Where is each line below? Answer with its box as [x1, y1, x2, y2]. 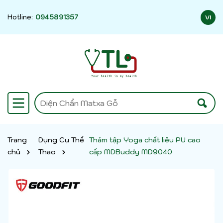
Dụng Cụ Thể [38, 135, 85, 144]
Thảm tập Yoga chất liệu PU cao [89, 135, 201, 144]
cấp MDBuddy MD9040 [89, 147, 173, 156]
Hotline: [7, 13, 33, 21]
